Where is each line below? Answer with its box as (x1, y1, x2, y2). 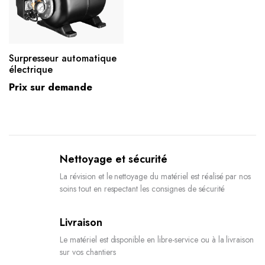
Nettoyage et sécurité (60, 151, 167, 167)
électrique (9, 62, 53, 76)
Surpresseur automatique (9, 51, 117, 65)
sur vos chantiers (60, 245, 116, 258)
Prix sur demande (9, 79, 92, 94)
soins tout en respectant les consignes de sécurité (60, 182, 225, 195)
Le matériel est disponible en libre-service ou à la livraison (60, 233, 254, 245)
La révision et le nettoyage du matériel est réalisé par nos (60, 170, 251, 182)
